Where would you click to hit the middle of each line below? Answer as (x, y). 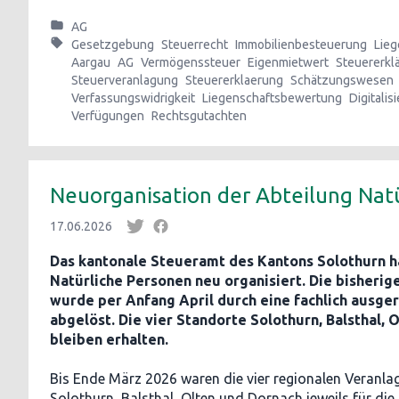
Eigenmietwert (288, 62)
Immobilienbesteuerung (301, 45)
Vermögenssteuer (191, 62)
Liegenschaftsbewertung (272, 98)
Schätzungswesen (342, 80)
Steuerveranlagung (125, 80)
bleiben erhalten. (111, 339)
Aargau (91, 62)
